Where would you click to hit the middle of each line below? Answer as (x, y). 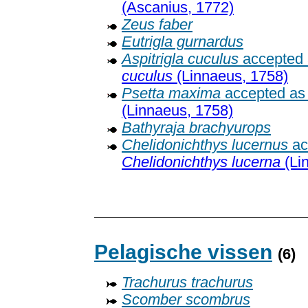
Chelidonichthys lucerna (201, 163)
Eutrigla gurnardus (183, 42)
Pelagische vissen (183, 252)
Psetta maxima (171, 94)
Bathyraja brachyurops (196, 128)
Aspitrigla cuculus (180, 59)
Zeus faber (157, 25)
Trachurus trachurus (187, 283)
